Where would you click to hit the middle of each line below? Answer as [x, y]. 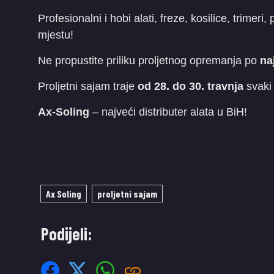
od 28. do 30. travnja [191, 86]
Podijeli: [67, 233]
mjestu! [56, 35]
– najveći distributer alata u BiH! [168, 112]
